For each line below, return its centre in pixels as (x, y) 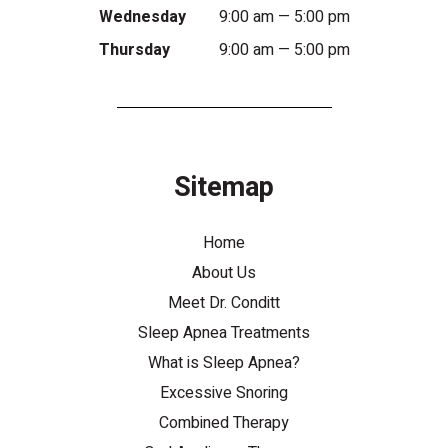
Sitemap (224, 187)
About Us (224, 273)
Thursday (134, 50)
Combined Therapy (224, 423)
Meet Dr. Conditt (224, 303)
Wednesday (142, 17)
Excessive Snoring (224, 393)
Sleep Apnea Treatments (224, 333)
